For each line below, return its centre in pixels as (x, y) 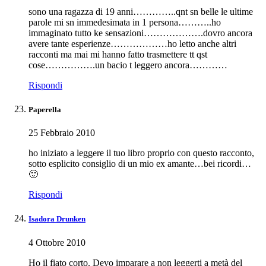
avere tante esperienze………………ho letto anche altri (132, 43)
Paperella (45, 110)
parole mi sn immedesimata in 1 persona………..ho (125, 22)
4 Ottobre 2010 (57, 242)
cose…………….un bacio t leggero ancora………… (128, 65)
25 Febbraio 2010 (62, 133)
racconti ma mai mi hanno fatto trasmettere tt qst (118, 54)
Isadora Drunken (57, 219)
